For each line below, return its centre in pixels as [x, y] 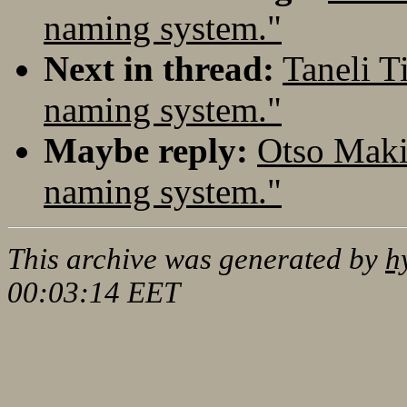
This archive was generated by [196, 258]
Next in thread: [159, 68]
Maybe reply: [146, 150]
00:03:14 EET [94, 292]
